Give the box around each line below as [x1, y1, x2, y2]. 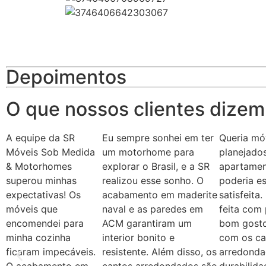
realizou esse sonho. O [102, 174, 204, 186]
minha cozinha [6, 231, 71, 243]
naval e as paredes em [102, 202, 204, 215]
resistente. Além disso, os [102, 245, 217, 258]
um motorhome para [102, 145, 195, 158]
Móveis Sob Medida [6, 145, 95, 158]
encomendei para [6, 217, 84, 229]
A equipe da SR [6, 131, 75, 144]
